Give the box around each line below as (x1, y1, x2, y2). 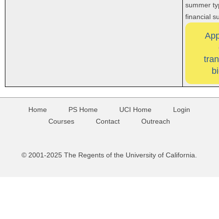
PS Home (68, 105, 98, 113)
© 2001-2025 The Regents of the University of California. (22, 151, 197, 159)
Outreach (141, 117, 171, 125)
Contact (96, 117, 120, 125)
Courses (48, 117, 75, 125)
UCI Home (119, 105, 152, 113)
